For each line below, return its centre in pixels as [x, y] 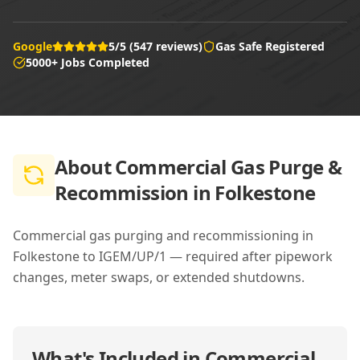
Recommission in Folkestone [185, 192]
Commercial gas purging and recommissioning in [163, 235]
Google [33, 46]
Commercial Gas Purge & [229, 167]
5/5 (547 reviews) [155, 46]
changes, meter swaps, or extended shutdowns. [159, 277]
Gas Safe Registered [270, 46]
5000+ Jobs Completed [88, 62]
